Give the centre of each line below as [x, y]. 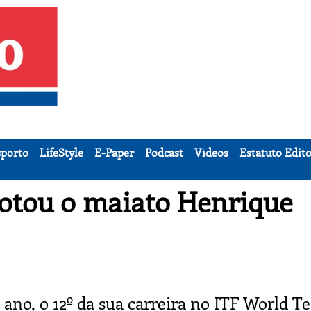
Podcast [164, 152]
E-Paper [114, 152]
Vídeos [211, 152]
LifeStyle [61, 152]
